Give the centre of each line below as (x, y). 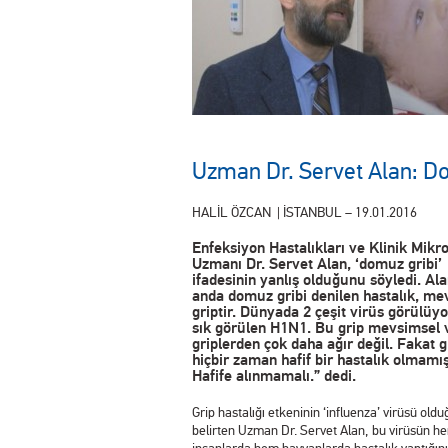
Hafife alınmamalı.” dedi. (274, 375)
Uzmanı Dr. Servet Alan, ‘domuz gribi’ (317, 263)
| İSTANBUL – (316, 212)
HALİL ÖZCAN (234, 212)
